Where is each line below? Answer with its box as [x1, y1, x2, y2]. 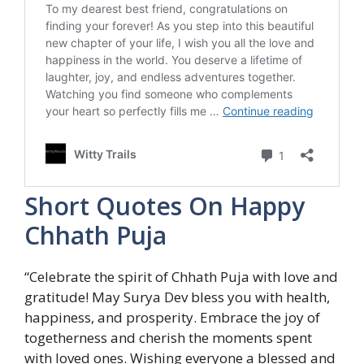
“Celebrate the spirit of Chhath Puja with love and [24, 267, 338, 287]
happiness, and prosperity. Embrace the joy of [24, 308, 320, 327]
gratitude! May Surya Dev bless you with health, [24, 288, 330, 307]
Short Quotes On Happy [24, 189, 305, 223]
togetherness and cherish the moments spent [24, 328, 312, 348]
